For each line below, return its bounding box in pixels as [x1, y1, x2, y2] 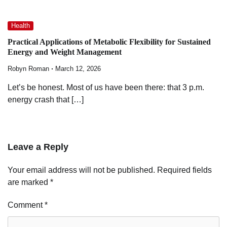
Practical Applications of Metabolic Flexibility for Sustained [8, 37, 211, 47]
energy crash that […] [8, 95, 84, 104]
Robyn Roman [8, 65, 49, 72]
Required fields [157, 165, 212, 174]
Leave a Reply [8, 141, 68, 152]
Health [11, 22, 30, 29]
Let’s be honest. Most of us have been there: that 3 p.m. [8, 83, 204, 92]
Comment [8, 200, 45, 209]
